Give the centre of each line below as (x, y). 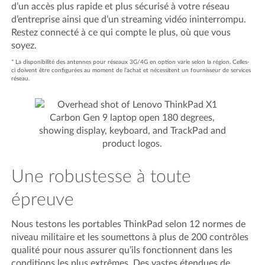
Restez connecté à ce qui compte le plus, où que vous (121, 32)
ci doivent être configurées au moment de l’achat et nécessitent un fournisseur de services (131, 70)
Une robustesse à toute (101, 177)
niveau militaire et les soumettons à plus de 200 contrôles (130, 237)
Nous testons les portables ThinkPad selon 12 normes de (129, 224)
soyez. (24, 45)
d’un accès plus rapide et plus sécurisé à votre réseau (121, 6)
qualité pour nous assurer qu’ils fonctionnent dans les (122, 250)
